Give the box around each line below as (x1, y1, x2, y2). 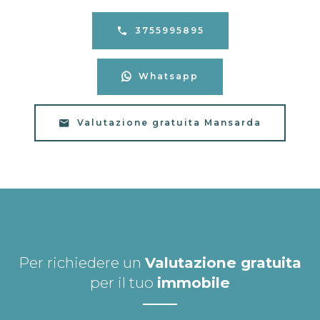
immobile (157, 273, 230, 291)
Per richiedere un (19, 253, 145, 271)
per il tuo (90, 273, 157, 291)
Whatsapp (139, 71, 199, 82)
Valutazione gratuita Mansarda (77, 116, 261, 128)
